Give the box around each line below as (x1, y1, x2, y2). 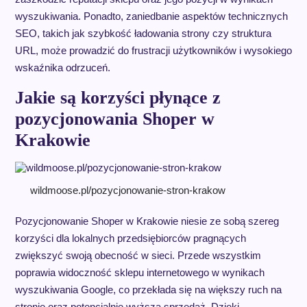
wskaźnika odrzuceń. (14, 62, 110, 73)
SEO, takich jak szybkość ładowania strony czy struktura (14, 27, 271, 39)
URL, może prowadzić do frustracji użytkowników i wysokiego (14, 45, 292, 56)
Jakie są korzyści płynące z (14, 88, 221, 108)
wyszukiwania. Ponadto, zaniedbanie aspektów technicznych (14, 10, 288, 22)
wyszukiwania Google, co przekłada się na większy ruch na (14, 283, 282, 295)
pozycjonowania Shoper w (14, 109, 214, 129)
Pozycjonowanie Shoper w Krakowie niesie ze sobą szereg (14, 214, 279, 227)
